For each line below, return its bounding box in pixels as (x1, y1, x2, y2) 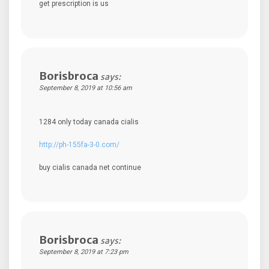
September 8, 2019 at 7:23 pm (39, 247, 128, 256)
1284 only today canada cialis (39, 117, 139, 126)
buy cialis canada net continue (39, 163, 141, 172)
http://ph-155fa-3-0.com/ (39, 140, 119, 149)
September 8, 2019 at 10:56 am (39, 83, 132, 92)
